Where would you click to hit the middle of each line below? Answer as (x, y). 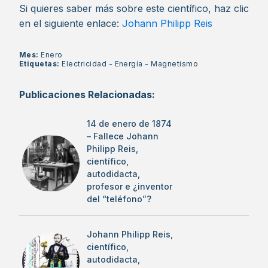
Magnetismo (175, 64)
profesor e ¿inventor (130, 186)
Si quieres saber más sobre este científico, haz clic (134, 8)
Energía (129, 64)
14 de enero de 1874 (129, 124)
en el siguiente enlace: (71, 23)
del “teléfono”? (119, 199)
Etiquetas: (41, 64)
